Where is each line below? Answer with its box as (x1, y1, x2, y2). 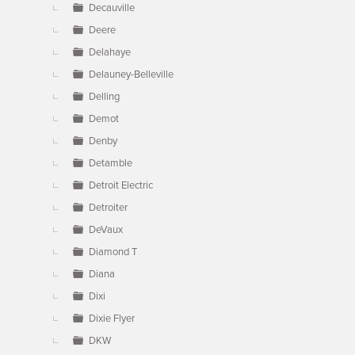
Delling (89, 90, 120, 103)
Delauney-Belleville (89, 68, 174, 81)
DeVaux (89, 223, 123, 236)
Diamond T (89, 246, 137, 258)
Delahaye (89, 46, 131, 59)
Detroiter (89, 201, 128, 214)
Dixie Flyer (89, 312, 135, 325)
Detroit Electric (89, 179, 153, 192)
